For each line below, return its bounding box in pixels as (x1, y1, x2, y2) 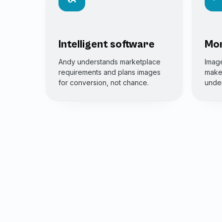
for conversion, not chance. (58, 78, 149, 87)
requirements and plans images (58, 68, 161, 76)
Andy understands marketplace (58, 57, 161, 66)
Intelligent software (58, 38, 155, 51)
